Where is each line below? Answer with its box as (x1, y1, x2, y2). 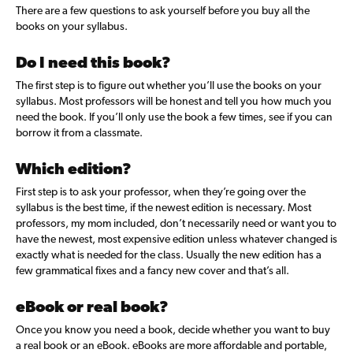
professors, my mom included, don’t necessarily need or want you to (16, 217, 336, 229)
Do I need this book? (16, 53, 171, 72)
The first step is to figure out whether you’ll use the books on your (16, 79, 321, 91)
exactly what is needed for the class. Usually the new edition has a (16, 248, 321, 261)
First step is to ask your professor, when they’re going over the (16, 185, 306, 198)
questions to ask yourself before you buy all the (90, 4, 310, 17)
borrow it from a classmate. (16, 126, 143, 139)
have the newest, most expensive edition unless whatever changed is (16, 232, 337, 245)
